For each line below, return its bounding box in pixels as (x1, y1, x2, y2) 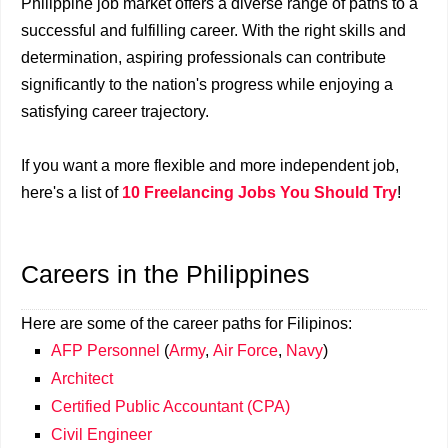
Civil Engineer (51, 426, 152, 443)
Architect (51, 370, 113, 387)
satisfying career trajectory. (21, 103, 209, 120)
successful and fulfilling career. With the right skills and (21, 22, 406, 39)
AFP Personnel (51, 342, 160, 359)
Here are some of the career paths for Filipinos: (21, 315, 352, 332)
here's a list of (21, 184, 122, 201)
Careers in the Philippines (21, 260, 310, 288)
